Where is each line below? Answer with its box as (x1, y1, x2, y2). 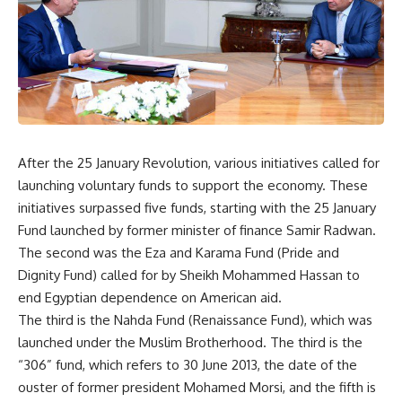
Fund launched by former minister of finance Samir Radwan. (18, 222, 376, 239)
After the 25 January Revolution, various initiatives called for (18, 154, 380, 171)
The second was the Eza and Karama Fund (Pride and (18, 244, 339, 261)
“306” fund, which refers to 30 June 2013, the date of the (18, 356, 357, 373)
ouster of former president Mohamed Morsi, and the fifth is (18, 379, 376, 396)
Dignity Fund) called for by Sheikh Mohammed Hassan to (18, 267, 360, 284)
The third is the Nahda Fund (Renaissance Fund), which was (18, 311, 372, 328)
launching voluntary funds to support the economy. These (18, 177, 368, 194)
